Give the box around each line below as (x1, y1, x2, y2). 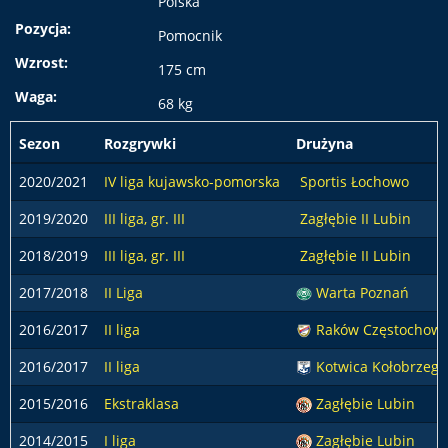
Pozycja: (15, 19, 71, 38)
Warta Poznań (316, 283, 409, 302)
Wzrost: (15, 53, 68, 72)
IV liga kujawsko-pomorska (104, 172, 280, 191)
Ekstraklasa (104, 394, 179, 413)
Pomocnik (157, 26, 222, 45)
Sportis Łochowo (300, 172, 409, 191)
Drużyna (296, 134, 353, 153)
